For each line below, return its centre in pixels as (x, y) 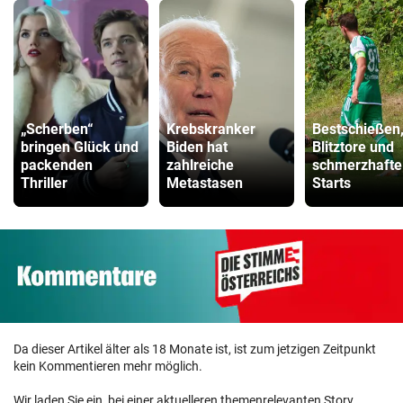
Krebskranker (211, 130)
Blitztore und (353, 148)
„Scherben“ (57, 130)
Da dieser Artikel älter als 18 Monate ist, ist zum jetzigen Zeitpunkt (195, 349)
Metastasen (205, 184)
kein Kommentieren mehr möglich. (108, 366)
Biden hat (197, 148)
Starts (331, 184)
